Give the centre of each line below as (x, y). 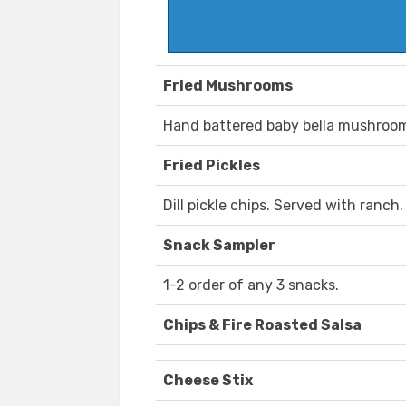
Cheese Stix (208, 381)
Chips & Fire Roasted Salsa (262, 325)
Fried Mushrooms (228, 86)
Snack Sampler (219, 246)
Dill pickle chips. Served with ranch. (283, 206)
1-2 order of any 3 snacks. (251, 285)
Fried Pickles (212, 166)
